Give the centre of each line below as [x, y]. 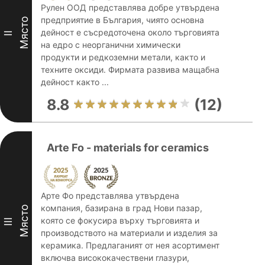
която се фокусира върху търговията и [120, 220]
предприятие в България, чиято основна [122, 20]
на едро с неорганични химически [111, 45]
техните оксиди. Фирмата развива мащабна [130, 70]
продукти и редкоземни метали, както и [123, 57]
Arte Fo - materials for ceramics [128, 148]
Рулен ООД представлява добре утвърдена [130, 7]
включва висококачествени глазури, [115, 258]
